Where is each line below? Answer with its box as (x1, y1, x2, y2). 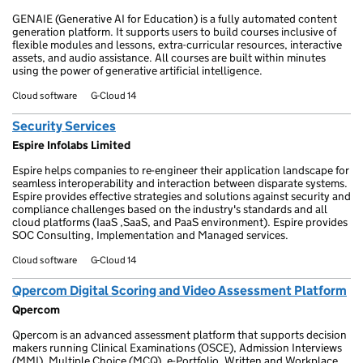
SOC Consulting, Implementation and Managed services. (12, 228, 288, 242)
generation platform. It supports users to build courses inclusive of (12, 24, 336, 39)
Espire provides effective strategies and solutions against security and (12, 189, 351, 203)
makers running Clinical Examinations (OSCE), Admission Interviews (12, 340, 342, 355)
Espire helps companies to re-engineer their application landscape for (12, 163, 349, 177)
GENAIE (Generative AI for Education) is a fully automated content (12, 11, 337, 26)
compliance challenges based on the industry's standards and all (12, 202, 327, 216)
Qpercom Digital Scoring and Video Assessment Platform (12, 283, 347, 298)
